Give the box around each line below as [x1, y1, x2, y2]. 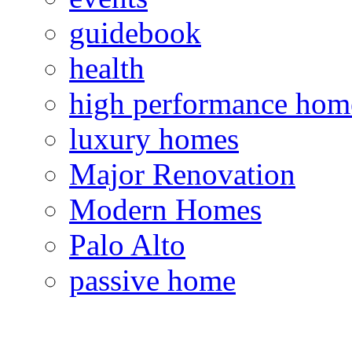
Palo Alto [69, 227, 185, 262]
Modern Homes [69, 192, 262, 226]
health [69, 50, 145, 85]
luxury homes [69, 121, 239, 156]
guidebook [69, 15, 201, 49]
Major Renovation [69, 156, 295, 191]
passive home [69, 262, 236, 297]
